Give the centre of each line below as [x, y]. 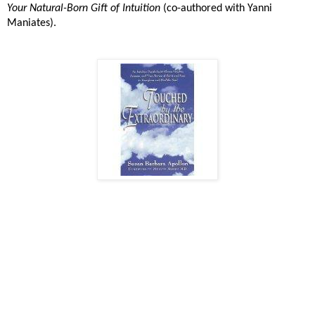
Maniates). [32, 23]
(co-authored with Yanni [218, 8]
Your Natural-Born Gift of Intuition [85, 8]
